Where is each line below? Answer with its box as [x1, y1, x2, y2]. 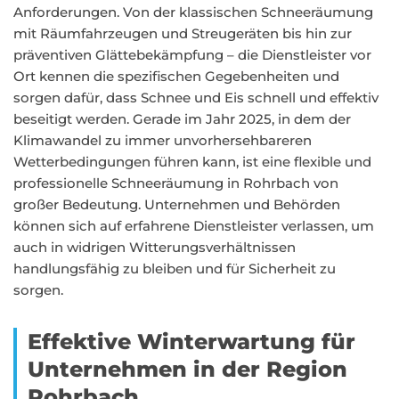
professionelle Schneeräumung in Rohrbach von [13, 175, 338, 191]
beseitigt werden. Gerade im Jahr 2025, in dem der [13, 110, 351, 127]
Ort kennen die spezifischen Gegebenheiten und [13, 68, 339, 85]
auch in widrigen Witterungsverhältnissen [13, 239, 296, 256]
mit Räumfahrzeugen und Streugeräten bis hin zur [13, 25, 352, 42]
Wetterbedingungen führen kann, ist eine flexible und [13, 153, 371, 170]
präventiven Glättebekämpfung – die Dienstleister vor [13, 46, 371, 63]
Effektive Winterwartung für [28, 329, 355, 354]
